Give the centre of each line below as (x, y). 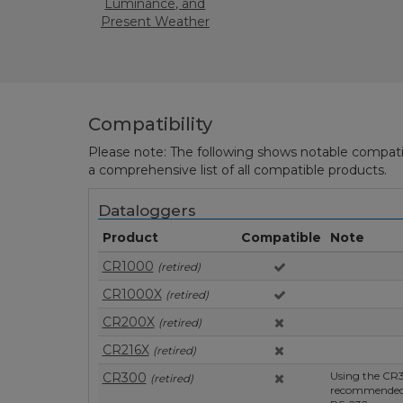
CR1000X (132, 294)
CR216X (125, 350)
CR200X (128, 322)
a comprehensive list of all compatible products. (237, 170)
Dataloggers (147, 210)
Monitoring (155, 40)
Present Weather (155, 22)
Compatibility (150, 124)
